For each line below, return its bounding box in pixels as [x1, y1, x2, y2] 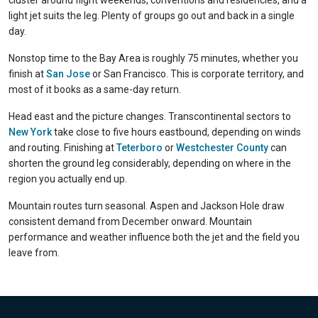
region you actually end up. [9, 173, 127, 185]
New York [9, 126, 52, 138]
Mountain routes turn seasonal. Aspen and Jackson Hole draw [9, 200, 285, 212]
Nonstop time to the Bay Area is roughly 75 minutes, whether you [9, 53, 298, 64]
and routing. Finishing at [9, 142, 116, 153]
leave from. [9, 247, 60, 258]
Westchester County [176, 142, 268, 153]
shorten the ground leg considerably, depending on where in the [9, 158, 291, 169]
